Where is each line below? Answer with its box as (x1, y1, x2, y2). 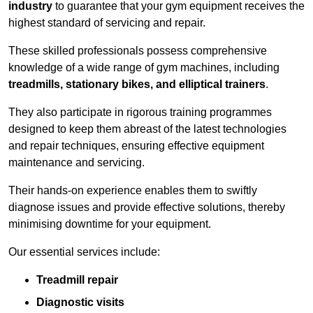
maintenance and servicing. (8, 156, 145, 169)
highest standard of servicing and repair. (8, 17, 205, 29)
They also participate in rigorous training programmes (8, 106, 272, 119)
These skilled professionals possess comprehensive (8, 45, 267, 57)
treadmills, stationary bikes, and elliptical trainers (8, 78, 265, 91)
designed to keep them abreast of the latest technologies (8, 123, 286, 136)
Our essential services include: (8, 246, 160, 259)
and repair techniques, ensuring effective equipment (8, 140, 264, 152)
